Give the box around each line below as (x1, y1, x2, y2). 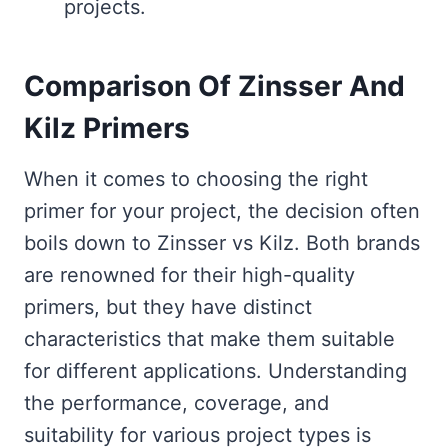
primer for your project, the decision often (24, 199, 420, 224)
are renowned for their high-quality (24, 263, 355, 288)
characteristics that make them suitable (24, 327, 395, 352)
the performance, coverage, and (24, 391, 329, 416)
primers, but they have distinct (24, 295, 312, 320)
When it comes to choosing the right (24, 167, 368, 192)
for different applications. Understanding (24, 359, 407, 384)
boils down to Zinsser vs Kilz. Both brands (24, 231, 420, 256)
